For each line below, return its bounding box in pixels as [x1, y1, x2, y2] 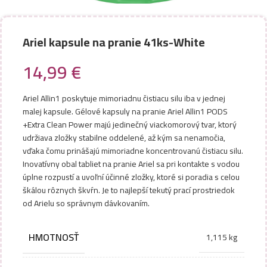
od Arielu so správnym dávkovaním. [23, 195, 150, 211]
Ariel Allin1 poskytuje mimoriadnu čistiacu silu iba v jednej [23, 91, 225, 106]
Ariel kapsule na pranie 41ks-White [23, 31, 205, 53]
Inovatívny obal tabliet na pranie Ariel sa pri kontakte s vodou [23, 156, 240, 172]
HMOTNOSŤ [29, 228, 79, 246]
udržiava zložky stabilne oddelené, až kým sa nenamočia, [23, 130, 225, 145]
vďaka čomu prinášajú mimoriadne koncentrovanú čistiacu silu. [23, 143, 243, 159]
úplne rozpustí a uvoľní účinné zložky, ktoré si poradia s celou [23, 169, 240, 185]
